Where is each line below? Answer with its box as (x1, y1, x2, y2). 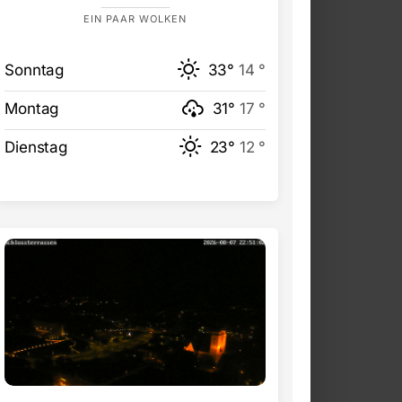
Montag (4, 100, 59, 118)
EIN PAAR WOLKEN (83, 13, 188, 26)
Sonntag (4, 61, 64, 80)
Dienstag (4, 138, 67, 157)
